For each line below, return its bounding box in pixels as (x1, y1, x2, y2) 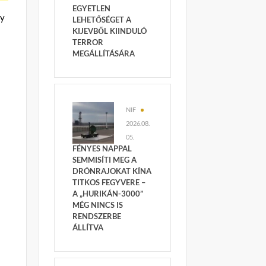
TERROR (72, 37, 103, 47)
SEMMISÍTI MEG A (72, 155, 137, 164)
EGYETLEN (72, 4, 110, 13)
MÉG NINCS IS (72, 200, 123, 210)
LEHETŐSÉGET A (72, 15, 131, 24)
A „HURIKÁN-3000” (72, 189, 143, 198)
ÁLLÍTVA (72, 223, 103, 232)
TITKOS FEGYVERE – (72, 178, 145, 187)
